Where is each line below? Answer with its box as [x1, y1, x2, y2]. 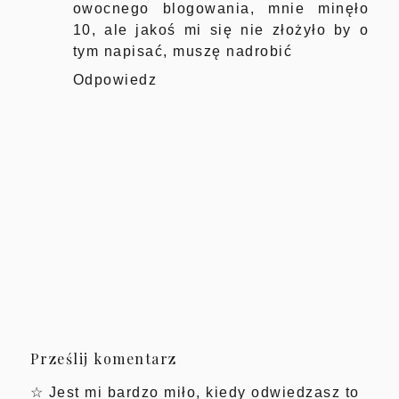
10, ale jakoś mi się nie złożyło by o [72, 22, 370, 38]
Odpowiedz [72, 72, 158, 88]
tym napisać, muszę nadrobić [72, 44, 293, 60]
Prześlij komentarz [29, 349, 177, 369]
